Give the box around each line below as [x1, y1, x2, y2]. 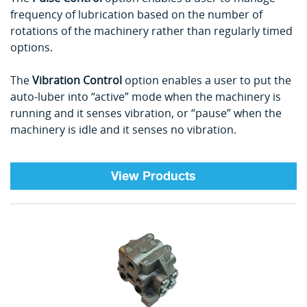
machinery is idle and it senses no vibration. [10, 121, 236, 137]
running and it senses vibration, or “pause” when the [10, 105, 282, 121]
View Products [111, 165, 196, 186]
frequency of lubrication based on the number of [10, 6, 262, 22]
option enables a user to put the [122, 72, 291, 88]
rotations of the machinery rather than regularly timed [10, 23, 293, 38]
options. [10, 39, 53, 55]
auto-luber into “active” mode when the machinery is [10, 88, 281, 104]
